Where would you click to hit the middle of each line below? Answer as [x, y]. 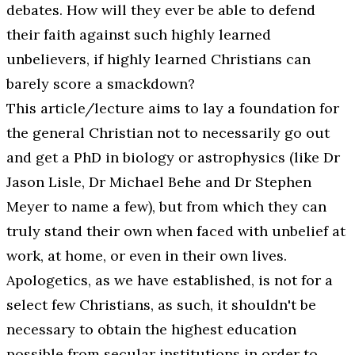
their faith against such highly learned [139, 34]
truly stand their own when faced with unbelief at [176, 231]
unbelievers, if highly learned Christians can [158, 59]
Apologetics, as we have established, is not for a [170, 280]
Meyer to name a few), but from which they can [166, 206]
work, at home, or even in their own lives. [147, 255]
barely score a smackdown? [101, 83]
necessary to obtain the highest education [151, 329]
